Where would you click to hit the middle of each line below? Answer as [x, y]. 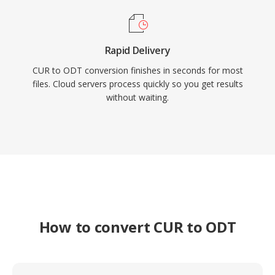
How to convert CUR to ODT [137, 227]
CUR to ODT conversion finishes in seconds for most [137, 70]
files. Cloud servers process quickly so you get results [137, 84]
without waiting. [137, 97]
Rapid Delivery [137, 50]
